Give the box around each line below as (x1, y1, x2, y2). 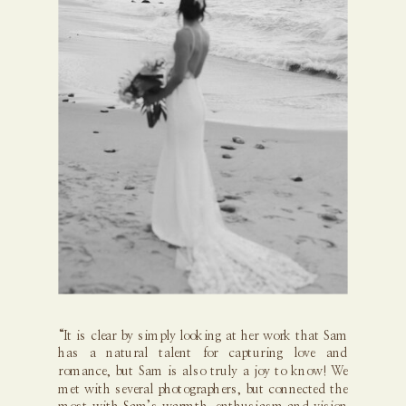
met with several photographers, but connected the (58, 382, 348, 396)
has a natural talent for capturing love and (58, 347, 348, 361)
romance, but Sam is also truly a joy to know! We (58, 365, 348, 379)
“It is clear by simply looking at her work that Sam (58, 329, 348, 343)
